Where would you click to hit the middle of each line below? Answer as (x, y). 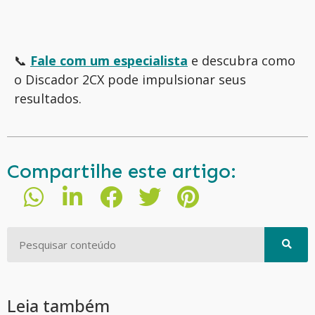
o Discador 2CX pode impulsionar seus (130, 80)
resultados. (48, 99)
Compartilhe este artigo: (122, 171)
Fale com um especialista (109, 61)
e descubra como (243, 61)
